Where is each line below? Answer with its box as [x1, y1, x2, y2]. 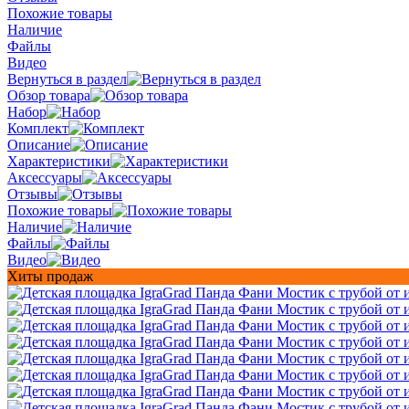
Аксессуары [7, 169, 82, 185]
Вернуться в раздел [7, 70, 127, 87]
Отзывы [7, 185, 58, 202]
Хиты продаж [7, 267, 93, 284]
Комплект [7, 120, 68, 136]
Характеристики [7, 152, 110, 169]
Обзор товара [7, 87, 90, 103]
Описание [7, 136, 70, 152]
